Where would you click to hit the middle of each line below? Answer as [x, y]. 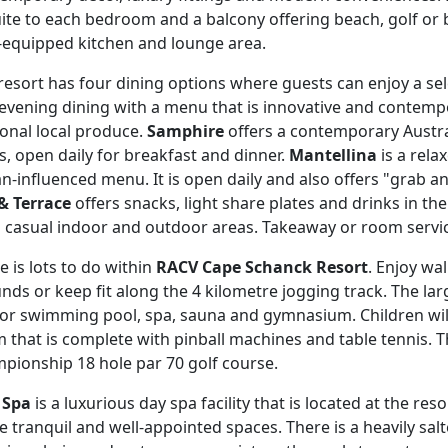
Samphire [185, 131]
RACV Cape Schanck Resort [262, 267]
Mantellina [333, 155]
